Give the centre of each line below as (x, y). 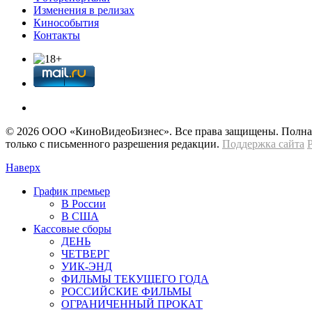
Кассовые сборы (72, 228)
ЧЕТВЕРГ (85, 253)
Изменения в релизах (84, 10)
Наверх (23, 167)
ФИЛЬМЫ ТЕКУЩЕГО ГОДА (135, 279)
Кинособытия (66, 22)
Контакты (57, 35)
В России (84, 203)
